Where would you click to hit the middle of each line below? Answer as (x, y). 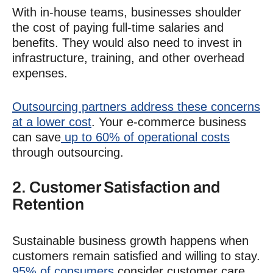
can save (37, 137)
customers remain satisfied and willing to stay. (136, 256)
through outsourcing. (70, 152)
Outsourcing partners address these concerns (136, 106)
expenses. (40, 73)
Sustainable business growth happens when (130, 241)
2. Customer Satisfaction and (116, 187)
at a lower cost (52, 122)
